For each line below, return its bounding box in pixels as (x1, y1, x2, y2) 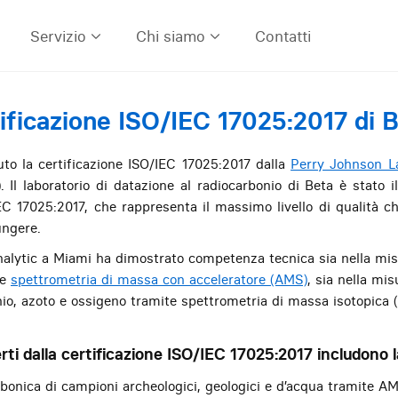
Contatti (255, 26, 311, 45)
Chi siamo (136, 26, 205, 45)
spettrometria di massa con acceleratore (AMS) (11, 270, 307, 288)
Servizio (30, 26, 86, 45)
